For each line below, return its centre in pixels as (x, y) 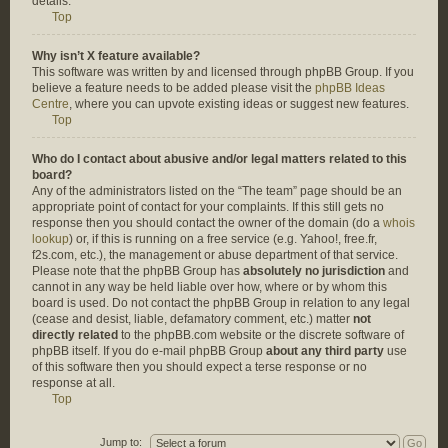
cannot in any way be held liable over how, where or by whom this (209, 287)
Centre (50, 104)
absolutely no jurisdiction (314, 271)
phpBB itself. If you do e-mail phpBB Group (149, 351)
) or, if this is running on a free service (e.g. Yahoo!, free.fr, (223, 239)
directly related (75, 335)
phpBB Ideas (350, 88)
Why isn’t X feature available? (116, 56)
